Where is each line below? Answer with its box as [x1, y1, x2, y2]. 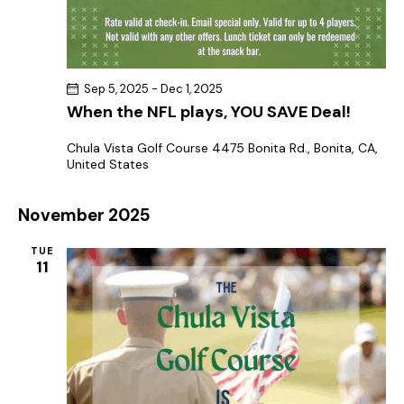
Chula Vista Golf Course [67, 139, 212, 156]
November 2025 [18, 203, 151, 226]
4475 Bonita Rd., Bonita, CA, [212, 139, 378, 156]
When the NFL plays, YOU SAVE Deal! [67, 100, 351, 123]
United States [67, 155, 149, 172]
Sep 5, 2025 [84, 80, 149, 96]
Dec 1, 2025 [161, 80, 223, 96]
